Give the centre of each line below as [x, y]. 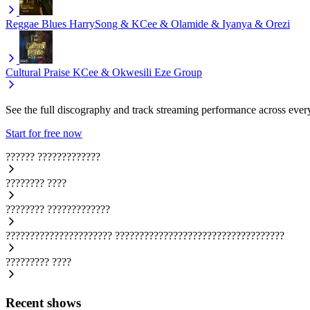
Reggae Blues [36, 24]
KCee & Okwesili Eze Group [137, 73]
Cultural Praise [38, 73]
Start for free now [44, 134]
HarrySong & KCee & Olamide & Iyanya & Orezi [180, 24]
